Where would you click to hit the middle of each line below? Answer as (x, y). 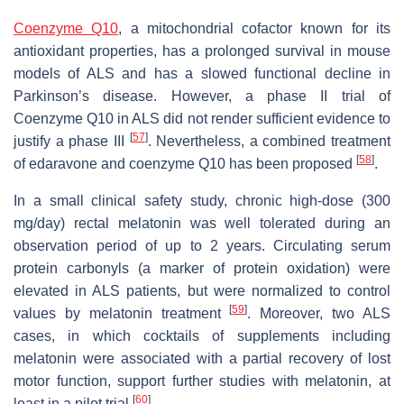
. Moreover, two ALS (319, 313)
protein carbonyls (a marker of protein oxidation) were (202, 268)
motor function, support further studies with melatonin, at (202, 381)
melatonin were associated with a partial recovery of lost (202, 358)
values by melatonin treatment (122, 313)
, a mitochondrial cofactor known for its (255, 28)
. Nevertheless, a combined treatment (269, 141)
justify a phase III (72, 141)
